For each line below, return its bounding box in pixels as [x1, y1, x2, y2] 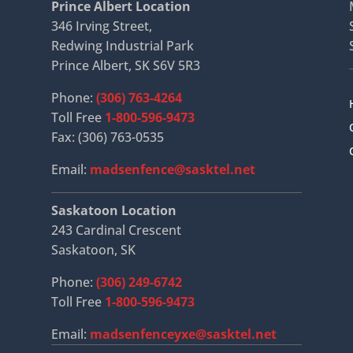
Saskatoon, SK [50, 240, 136, 258]
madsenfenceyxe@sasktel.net [89, 325, 277, 343]
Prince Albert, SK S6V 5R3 [50, 56, 200, 74]
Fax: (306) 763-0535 [50, 128, 164, 146]
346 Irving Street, [50, 17, 152, 35]
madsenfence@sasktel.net [89, 160, 255, 178]
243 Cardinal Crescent [50, 221, 181, 239]
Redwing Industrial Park [50, 36, 194, 54]
